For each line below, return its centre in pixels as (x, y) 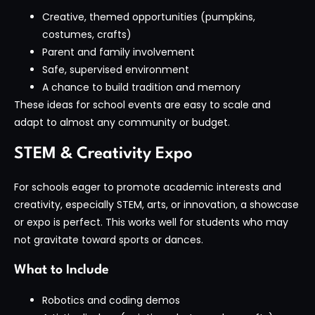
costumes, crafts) (87, 35)
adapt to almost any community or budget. (122, 123)
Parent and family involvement (118, 52)
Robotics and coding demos (111, 300)
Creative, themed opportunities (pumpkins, (149, 17)
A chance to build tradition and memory (141, 88)
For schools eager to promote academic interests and (148, 187)
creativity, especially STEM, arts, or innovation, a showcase (156, 205)
